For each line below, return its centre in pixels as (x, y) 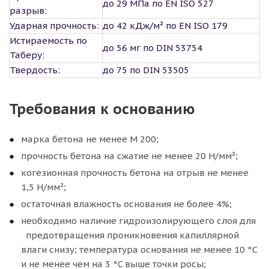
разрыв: (28, 11)
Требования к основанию (102, 109)
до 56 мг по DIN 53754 (153, 48)
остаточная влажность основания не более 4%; (126, 204)
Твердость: (35, 70)
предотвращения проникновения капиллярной (130, 235)
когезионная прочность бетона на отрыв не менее (135, 173)
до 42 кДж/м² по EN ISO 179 (165, 26)
